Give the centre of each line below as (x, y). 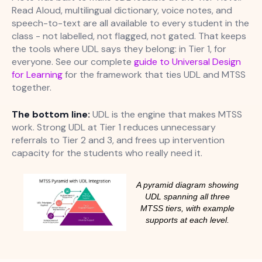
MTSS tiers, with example (187, 208)
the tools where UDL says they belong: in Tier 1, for (119, 49)
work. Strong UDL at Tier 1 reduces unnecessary (114, 127)
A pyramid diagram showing (187, 185)
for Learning (37, 75)
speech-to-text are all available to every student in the (130, 23)
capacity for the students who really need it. (107, 153)
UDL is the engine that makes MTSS (166, 115)
